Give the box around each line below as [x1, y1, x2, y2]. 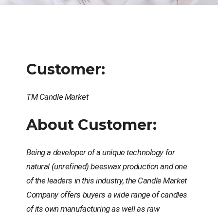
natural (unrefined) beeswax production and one [26, 161, 187, 171]
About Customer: [26, 115, 157, 134]
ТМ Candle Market [26, 91, 89, 102]
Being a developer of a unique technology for [26, 147, 175, 157]
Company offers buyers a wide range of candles [26, 189, 187, 200]
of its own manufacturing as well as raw [26, 203, 160, 214]
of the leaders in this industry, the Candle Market [26, 175, 187, 185]
